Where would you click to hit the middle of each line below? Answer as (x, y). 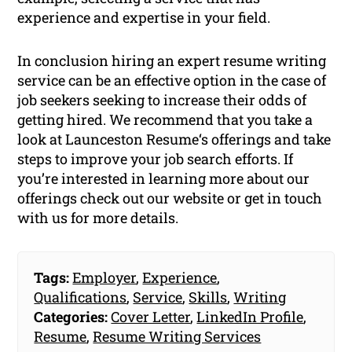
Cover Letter (151, 317)
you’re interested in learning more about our (164, 179)
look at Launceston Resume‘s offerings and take (174, 139)
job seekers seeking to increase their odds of (162, 100)
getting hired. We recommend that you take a (165, 120)
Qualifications (81, 297)
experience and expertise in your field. (144, 18)
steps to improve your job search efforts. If (156, 159)
